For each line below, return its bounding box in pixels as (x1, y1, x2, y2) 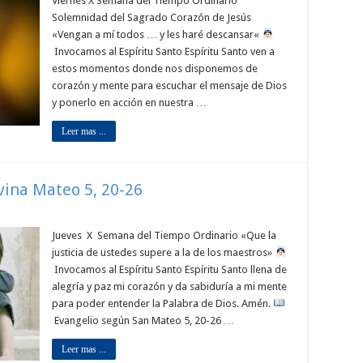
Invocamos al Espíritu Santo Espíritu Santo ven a (52, 45, 275, 58)
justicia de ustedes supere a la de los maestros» (52, 246, 275, 258)
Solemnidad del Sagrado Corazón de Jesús (52, 11, 251, 23)
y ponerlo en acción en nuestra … (52, 96, 207, 109)
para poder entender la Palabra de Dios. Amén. (52, 297, 273, 310)
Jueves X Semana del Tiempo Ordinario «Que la (52, 229, 276, 241)
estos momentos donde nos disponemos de (52, 62, 258, 75)
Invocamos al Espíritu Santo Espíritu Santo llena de (52, 263, 287, 275)
